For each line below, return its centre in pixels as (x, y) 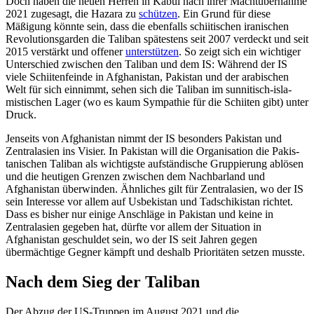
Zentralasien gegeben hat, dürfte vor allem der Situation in (134, 227)
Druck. (21, 115)
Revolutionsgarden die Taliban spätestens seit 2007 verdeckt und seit (157, 39)
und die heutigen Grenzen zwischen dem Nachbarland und (135, 177)
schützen (158, 14)
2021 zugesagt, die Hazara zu (72, 14)
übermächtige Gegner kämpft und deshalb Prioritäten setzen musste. (155, 252)
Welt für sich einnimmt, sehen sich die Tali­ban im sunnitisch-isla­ (149, 90)
